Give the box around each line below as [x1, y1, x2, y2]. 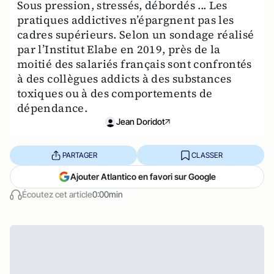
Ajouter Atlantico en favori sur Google [70, 171, 216, 182]
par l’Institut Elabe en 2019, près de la [17, 42, 221, 57]
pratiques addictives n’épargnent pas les [17, 12, 234, 28]
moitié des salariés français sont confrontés [17, 56, 252, 72]
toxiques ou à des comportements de [17, 86, 213, 101]
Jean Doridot [116, 116, 165, 127]
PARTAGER [62, 150, 97, 160]
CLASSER [191, 150, 223, 160]
